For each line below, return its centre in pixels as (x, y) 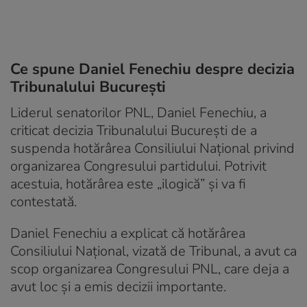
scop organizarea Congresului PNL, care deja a (150, 269)
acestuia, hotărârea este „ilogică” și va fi (128, 184)
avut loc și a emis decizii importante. (118, 286)
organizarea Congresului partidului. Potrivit (138, 166)
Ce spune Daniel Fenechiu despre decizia (152, 69)
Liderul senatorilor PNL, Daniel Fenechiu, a (138, 112)
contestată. (44, 201)
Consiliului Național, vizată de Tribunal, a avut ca (153, 251)
